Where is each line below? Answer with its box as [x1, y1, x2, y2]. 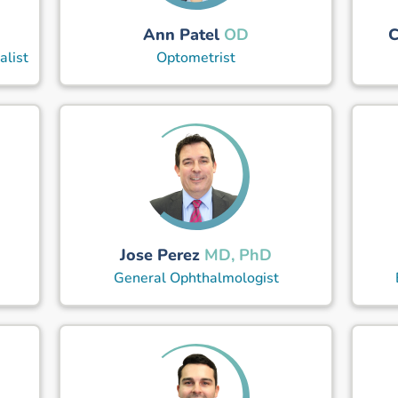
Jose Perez [120, 243, 201, 266]
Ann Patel [143, 23, 220, 45]
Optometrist [156, 47, 236, 68]
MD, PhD [204, 244, 273, 266]
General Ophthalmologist [113, 267, 279, 288]
